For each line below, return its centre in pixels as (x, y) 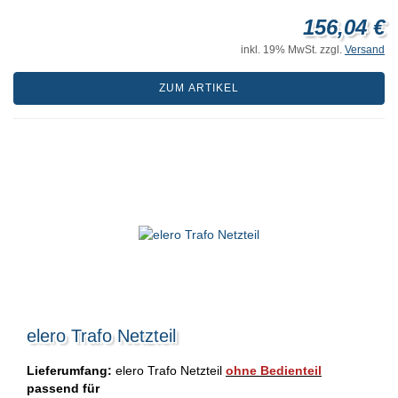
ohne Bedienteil (274, 371)
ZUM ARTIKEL (199, 88)
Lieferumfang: (69, 371)
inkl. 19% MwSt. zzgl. (293, 50)
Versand (365, 50)
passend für (63, 389)
